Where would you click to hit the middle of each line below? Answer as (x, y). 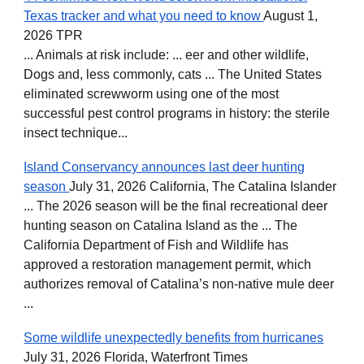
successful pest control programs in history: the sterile (177, 113)
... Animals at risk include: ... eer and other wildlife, (167, 55)
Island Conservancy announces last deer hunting (165, 167)
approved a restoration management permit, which (168, 264)
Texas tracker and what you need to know (144, 16)
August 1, (291, 16)
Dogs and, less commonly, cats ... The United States (173, 74)
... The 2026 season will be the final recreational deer (176, 206)
